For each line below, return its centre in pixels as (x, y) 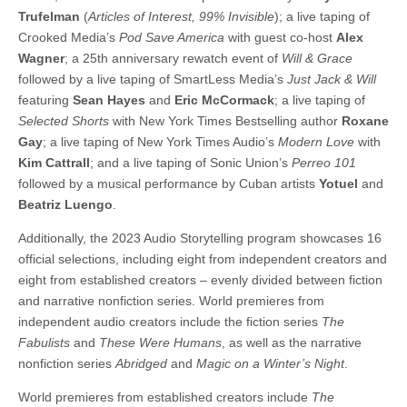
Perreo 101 (324, 163)
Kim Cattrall (54, 163)
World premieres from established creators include (165, 397)
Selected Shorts (65, 121)
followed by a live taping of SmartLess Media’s (153, 79)
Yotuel (338, 184)
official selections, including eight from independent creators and (203, 259)
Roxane (365, 121)
